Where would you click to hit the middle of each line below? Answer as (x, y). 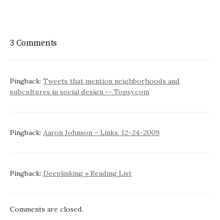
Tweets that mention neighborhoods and (111, 81)
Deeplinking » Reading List (87, 174)
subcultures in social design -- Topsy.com (80, 92)
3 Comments (34, 43)
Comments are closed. (47, 209)
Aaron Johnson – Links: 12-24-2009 (101, 133)
